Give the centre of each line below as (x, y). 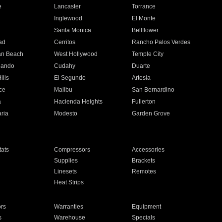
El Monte (144, 18)
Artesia (141, 78)
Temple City (148, 54)
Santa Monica (72, 30)
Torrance (144, 6)
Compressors (72, 150)
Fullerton (144, 102)
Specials (144, 218)
